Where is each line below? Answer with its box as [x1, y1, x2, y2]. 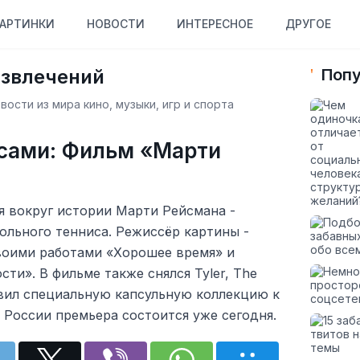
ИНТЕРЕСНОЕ [176, 17, 253, 31]
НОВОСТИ [86, 17, 145, 31]
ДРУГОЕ [284, 17, 331, 31]
